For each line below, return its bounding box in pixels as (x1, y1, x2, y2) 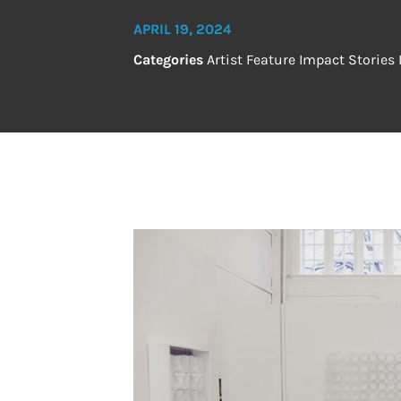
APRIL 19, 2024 (133, 21, 233, 38)
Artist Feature (207, 51, 296, 68)
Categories (133, 51, 204, 68)
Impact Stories (299, 51, 396, 68)
